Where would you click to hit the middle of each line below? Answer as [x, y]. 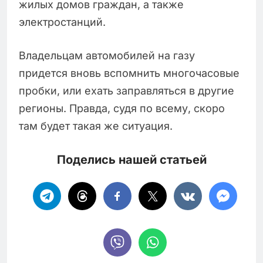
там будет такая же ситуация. [96, 126]
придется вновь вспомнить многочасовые [129, 73]
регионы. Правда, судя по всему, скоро [122, 108]
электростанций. [62, 22]
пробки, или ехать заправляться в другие [127, 90]
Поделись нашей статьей [131, 159]
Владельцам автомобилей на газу [107, 55]
